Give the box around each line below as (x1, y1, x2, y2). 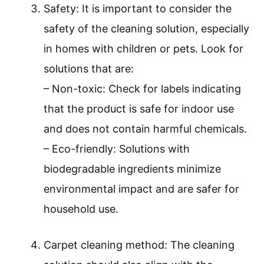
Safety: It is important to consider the (44, 2, 232, 15)
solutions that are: (44, 62, 134, 75)
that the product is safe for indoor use (44, 103, 234, 115)
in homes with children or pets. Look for (44, 42, 243, 55)
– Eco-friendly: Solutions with (44, 143, 190, 156)
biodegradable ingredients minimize (44, 163, 221, 176)
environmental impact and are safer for (44, 183, 239, 196)
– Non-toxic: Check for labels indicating (44, 82, 241, 95)
